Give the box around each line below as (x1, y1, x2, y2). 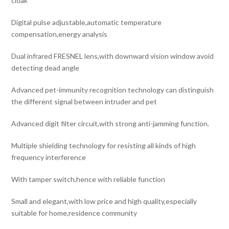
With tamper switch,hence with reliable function (11, 175, 166, 184)
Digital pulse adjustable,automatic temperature (11, 18, 162, 27)
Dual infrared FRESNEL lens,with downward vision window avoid (11, 52, 214, 61)
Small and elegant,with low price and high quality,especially (11, 197, 197, 206)
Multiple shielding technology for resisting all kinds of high (11, 141, 196, 150)
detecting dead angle (11, 63, 80, 73)
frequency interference (11, 153, 86, 162)
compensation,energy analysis (11, 30, 108, 39)
